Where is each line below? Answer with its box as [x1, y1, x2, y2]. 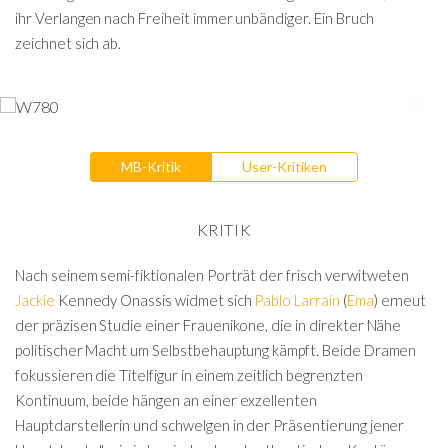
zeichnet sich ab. [15, 34, 125, 52]
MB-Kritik [121, 158, 181, 175]
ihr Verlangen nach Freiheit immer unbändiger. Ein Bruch [15, 9, 374, 27]
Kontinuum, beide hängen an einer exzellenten [15, 390, 318, 409]
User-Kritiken [242, 158, 327, 175]
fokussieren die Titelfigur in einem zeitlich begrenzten [15, 365, 363, 384]
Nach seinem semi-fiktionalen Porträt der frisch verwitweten [15, 265, 410, 284]
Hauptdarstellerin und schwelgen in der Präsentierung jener [15, 415, 405, 434]
